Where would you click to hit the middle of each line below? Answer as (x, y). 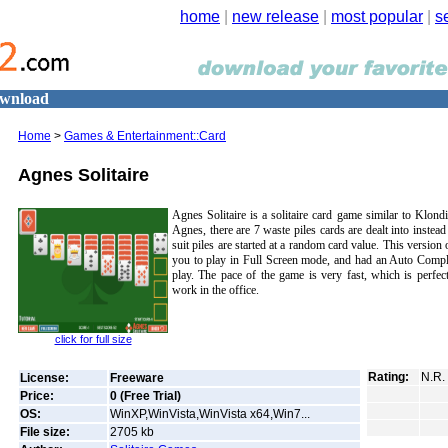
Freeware (137, 378)
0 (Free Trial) (145, 396)
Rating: (388, 377)
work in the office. (215, 290)
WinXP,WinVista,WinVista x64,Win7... (210, 414)
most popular (377, 16)
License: (44, 378)
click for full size (93, 339)
